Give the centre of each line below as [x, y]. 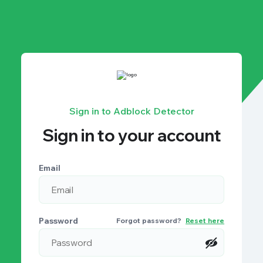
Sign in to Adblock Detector [131, 111]
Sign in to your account [131, 135]
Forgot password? [150, 220]
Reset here [205, 220]
